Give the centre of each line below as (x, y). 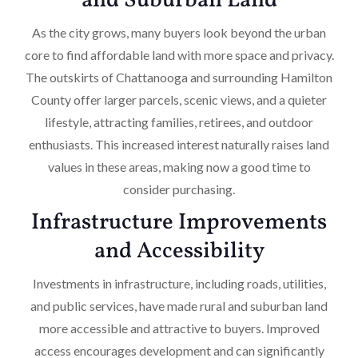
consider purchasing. (179, 189)
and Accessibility (179, 251)
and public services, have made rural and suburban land (179, 305)
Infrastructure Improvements (179, 222)
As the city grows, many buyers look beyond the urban (179, 32)
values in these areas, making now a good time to (179, 166)
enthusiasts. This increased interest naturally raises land (179, 144)
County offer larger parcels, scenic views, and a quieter (179, 99)
